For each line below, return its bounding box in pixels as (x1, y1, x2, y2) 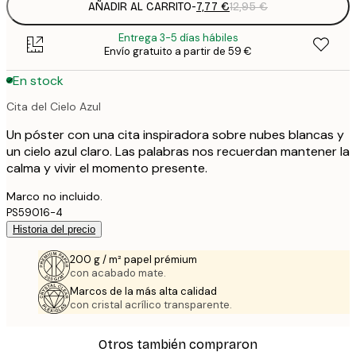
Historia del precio (13, 222, 95, 235)
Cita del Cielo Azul (6, 99, 101, 114)
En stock (13, 72, 64, 89)
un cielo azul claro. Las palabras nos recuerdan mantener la (6, 142, 350, 160)
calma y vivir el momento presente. (6, 159, 207, 176)
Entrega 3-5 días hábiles (118, 31, 238, 45)
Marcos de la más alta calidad (70, 284, 217, 298)
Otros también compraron (99, 337, 257, 353)
